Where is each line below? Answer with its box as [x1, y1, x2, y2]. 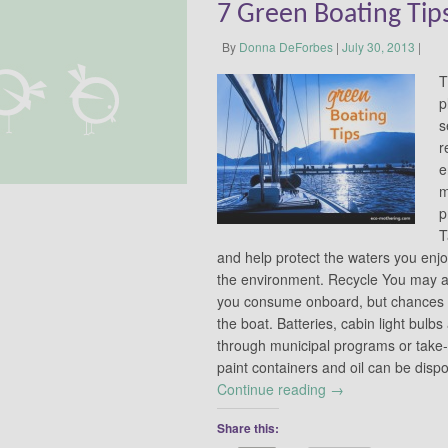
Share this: [217, 419, 279, 438]
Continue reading [217, 379, 330, 400]
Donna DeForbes [239, 38, 333, 56]
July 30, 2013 [342, 38, 415, 56]
